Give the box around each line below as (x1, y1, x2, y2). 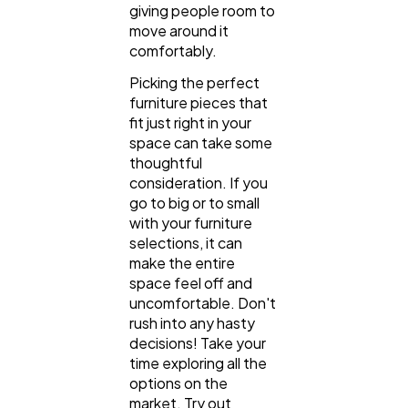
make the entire (129, 253, 235, 273)
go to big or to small (129, 193, 260, 213)
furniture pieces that (129, 93, 268, 113)
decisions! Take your (129, 333, 266, 353)
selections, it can (129, 233, 242, 253)
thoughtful (129, 153, 202, 173)
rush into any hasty (129, 313, 255, 333)
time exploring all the (129, 353, 267, 373)
